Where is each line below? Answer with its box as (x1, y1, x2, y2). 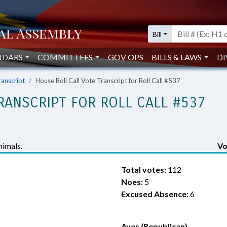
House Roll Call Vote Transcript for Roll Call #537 (35, 77, 180, 85)
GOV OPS (108, 52, 144, 62)
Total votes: (121, 165, 166, 174)
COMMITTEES (37, 52, 93, 62)
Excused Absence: (121, 189, 188, 199)
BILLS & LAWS (152, 52, 202, 62)
